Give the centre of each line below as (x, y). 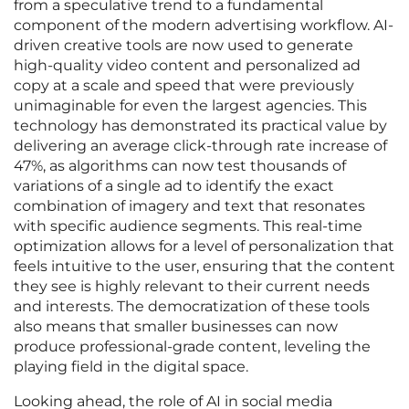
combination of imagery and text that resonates (189, 206)
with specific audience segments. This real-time (188, 226)
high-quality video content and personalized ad (187, 66)
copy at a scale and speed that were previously (184, 86)
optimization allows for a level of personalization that (204, 246)
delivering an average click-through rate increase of (200, 146)
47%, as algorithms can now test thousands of (180, 166)
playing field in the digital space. (131, 367)
